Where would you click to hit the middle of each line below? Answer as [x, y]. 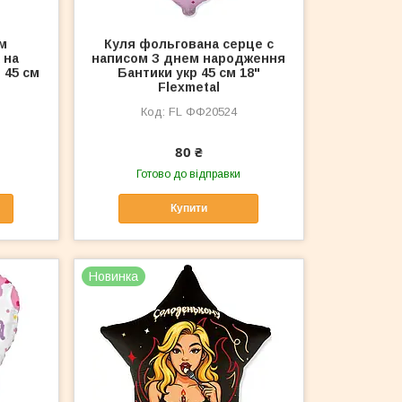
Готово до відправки [189, 174]
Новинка [114, 276]
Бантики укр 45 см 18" [188, 72]
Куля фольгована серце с [188, 44]
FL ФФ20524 [202, 111]
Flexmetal [188, 87]
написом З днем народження [189, 58]
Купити [188, 209]
